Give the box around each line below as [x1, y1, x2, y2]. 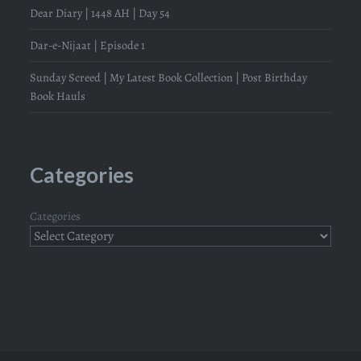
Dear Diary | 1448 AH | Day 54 [30, 5, 171, 21]
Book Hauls [30, 88, 86, 104]
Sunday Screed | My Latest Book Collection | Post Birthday [30, 69, 308, 85]
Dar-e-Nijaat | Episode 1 [30, 37, 146, 53]
